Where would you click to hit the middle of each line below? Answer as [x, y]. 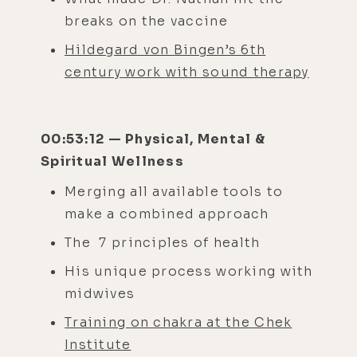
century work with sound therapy [187, 72]
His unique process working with [189, 271]
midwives [102, 293]
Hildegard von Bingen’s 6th [165, 49]
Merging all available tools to [174, 191]
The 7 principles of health [165, 242]
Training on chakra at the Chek [178, 322]
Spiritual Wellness [113, 161]
